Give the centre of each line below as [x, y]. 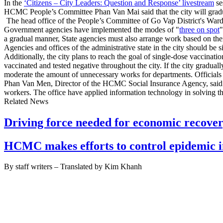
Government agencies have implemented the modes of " [92, 29]
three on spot [199, 29]
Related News [26, 101]
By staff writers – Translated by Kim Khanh [73, 167]
